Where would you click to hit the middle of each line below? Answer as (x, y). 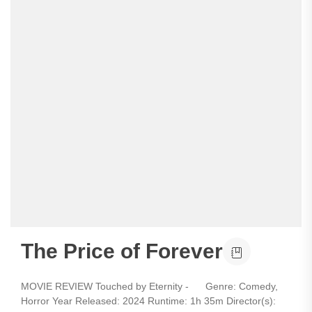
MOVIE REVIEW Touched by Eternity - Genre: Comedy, (149, 286)
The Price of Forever (122, 251)
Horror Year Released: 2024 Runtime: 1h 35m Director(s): (148, 301)
